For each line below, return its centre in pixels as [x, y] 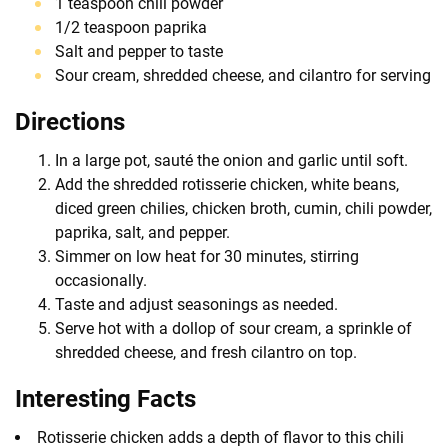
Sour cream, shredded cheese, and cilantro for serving [243, 75]
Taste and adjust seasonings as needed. [196, 304]
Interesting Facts [105, 398]
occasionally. [101, 280]
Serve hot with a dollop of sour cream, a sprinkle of [233, 328]
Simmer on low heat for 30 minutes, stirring [207, 256]
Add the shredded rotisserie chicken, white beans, [227, 184]
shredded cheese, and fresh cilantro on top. [206, 352]
